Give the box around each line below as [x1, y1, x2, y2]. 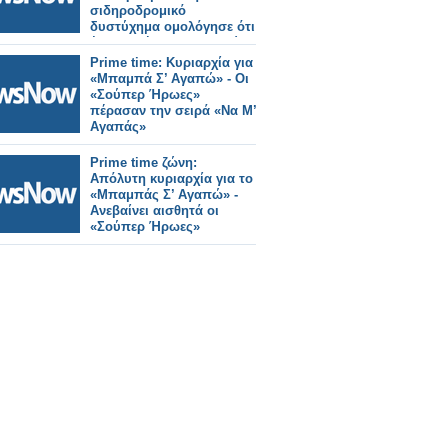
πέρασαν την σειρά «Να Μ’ [90, 103, 256, 118]
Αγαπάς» [90, 119, 146, 134]
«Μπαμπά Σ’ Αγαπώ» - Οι [90, 71, 249, 86]
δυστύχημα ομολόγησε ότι [90, 19, 255, 34]
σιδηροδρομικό [90, 3, 186, 18]
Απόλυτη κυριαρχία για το [90, 171, 253, 186]
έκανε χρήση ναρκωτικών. [90, 35, 252, 50]
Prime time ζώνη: [90, 155, 197, 170]
